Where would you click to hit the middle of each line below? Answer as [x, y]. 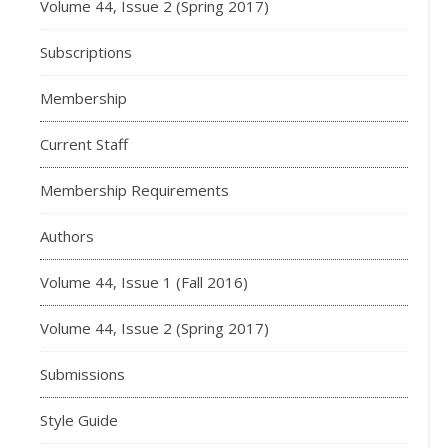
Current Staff [84, 144]
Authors [67, 236]
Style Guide [79, 420]
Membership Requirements [134, 190]
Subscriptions [86, 52]
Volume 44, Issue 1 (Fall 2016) [144, 282]
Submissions [82, 374]
